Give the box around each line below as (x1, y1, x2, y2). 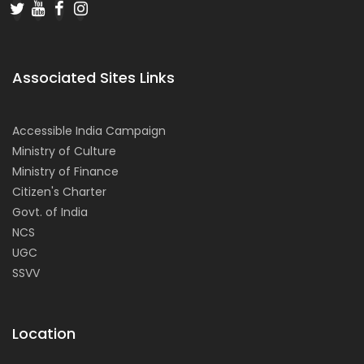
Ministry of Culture (12, 143, 116, 160)
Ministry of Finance (12, 163, 119, 180)
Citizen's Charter (12, 184, 106, 201)
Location (12, 323, 76, 344)
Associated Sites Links (12, 67, 175, 89)
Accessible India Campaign (12, 123, 166, 140)
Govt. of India (12, 204, 88, 221)
